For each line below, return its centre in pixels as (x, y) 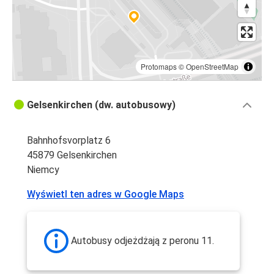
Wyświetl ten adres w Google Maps (106, 194)
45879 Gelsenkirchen (72, 155)
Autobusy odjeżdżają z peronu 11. (143, 241)
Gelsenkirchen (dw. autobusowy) (101, 105)
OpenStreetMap (212, 67)
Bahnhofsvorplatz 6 (69, 141)
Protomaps (159, 67)
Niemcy (43, 170)
